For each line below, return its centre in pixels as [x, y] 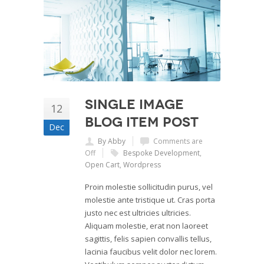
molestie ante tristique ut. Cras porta [150, 199]
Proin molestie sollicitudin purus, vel [149, 187]
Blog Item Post [142, 122]
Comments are [178, 141]
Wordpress [142, 164]
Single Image [134, 104]
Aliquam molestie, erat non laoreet [146, 225]
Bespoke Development [161, 153]
